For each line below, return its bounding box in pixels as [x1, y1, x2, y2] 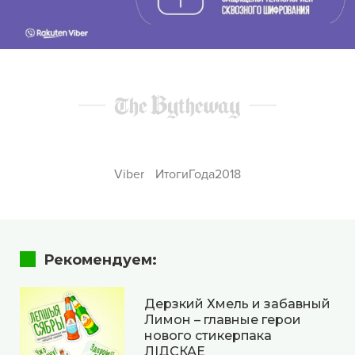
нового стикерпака [144, 328, 272, 344]
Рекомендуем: [44, 250, 157, 269]
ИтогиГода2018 [155, 166, 241, 182]
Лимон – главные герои [144, 312, 301, 328]
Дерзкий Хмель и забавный [144, 296, 330, 312]
